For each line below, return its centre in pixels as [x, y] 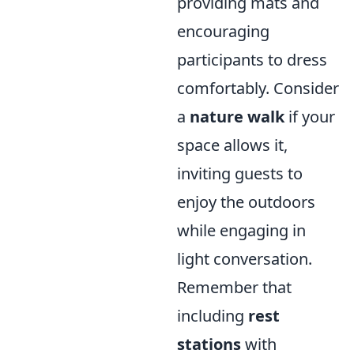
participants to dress [252, 60]
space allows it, [232, 145]
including [213, 316]
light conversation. [245, 259]
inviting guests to [240, 174]
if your [310, 117]
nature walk [237, 117]
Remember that [234, 288]
